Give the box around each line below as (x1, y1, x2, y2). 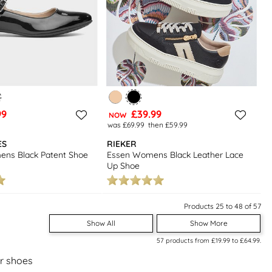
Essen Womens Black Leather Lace (107, 149, 244, 160)
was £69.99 (107, 120, 144, 129)
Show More (189, 219, 228, 228)
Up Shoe (107, 160, 140, 171)
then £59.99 (148, 120, 188, 129)
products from (163, 236, 211, 245)
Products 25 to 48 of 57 (183, 201, 261, 211)
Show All (86, 219, 115, 228)
